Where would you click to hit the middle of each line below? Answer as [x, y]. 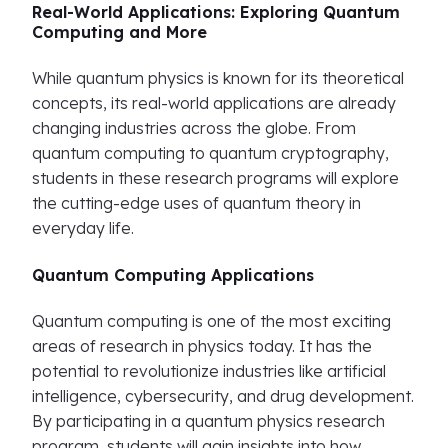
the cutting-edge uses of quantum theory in [196, 203]
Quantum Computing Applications [173, 275]
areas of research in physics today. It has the [202, 346]
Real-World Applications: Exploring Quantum [216, 12]
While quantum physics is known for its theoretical [218, 78]
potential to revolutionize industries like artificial [209, 371]
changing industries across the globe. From [194, 128]
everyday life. [83, 228]
